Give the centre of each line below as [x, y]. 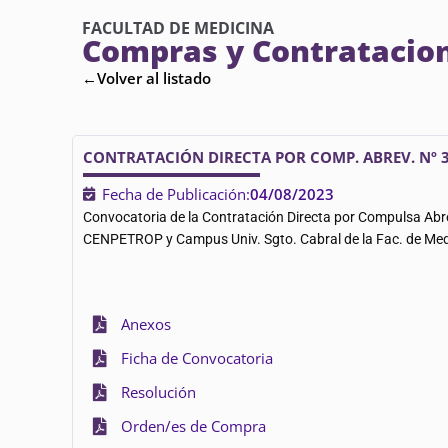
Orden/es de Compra [193, 426]
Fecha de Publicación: [176, 194]
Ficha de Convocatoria [196, 358]
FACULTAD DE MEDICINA [178, 28]
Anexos [145, 324]
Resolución [158, 392]
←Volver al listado [146, 78]
